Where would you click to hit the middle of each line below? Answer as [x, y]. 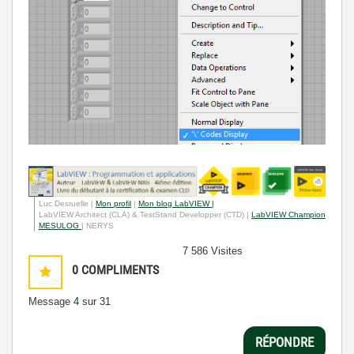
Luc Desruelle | [67, 204]
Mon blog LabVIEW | [176, 204]
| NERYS [98, 226]
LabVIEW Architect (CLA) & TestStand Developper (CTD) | [145, 215]
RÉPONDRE [284, 342]
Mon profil [113, 204]
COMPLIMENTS [120, 270]
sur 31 [95, 302]
